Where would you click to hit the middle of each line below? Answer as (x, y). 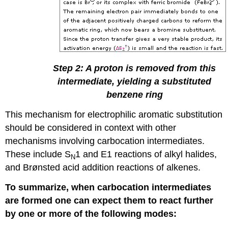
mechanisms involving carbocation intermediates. (105, 141)
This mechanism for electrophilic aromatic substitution (114, 115)
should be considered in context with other (91, 128)
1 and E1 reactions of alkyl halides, (146, 154)
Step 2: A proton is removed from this (134, 68)
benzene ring (134, 95)
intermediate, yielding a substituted (134, 82)
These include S (38, 154)
